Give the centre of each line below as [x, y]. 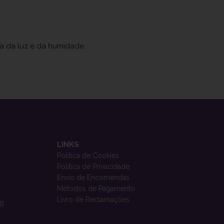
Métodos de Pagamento [96, 188]
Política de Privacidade [93, 166]
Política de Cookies [88, 155]
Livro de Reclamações [93, 199]
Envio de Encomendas [93, 177]
